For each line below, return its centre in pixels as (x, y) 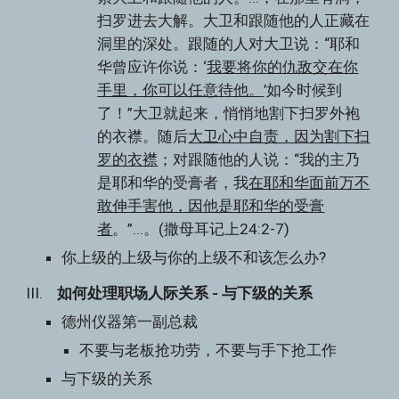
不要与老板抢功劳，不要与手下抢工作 (208, 350)
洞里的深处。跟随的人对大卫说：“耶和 (229, 44)
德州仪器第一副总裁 (130, 322)
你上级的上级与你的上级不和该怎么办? (194, 257)
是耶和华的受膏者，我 (173, 183)
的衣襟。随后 (143, 136)
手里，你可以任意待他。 (181, 90)
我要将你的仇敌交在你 (283, 67)
